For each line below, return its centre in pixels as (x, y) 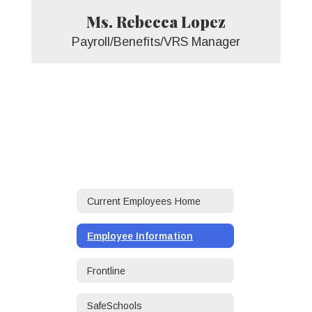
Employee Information (140, 236)
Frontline (106, 271)
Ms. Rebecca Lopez (156, 22)
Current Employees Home (144, 201)
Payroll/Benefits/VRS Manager (156, 42)
